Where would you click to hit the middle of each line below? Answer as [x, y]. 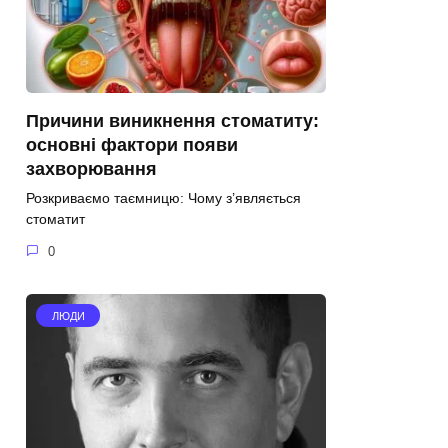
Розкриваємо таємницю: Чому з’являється [163, 198]
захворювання [91, 169]
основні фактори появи [132, 145]
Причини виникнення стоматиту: [172, 121]
